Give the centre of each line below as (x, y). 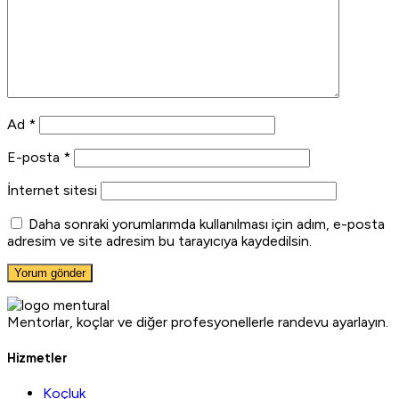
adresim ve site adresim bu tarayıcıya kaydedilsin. (159, 240)
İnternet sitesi (52, 190)
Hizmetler (37, 357)
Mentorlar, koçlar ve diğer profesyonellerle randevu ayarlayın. (198, 322)
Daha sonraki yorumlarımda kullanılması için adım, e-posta (207, 224)
